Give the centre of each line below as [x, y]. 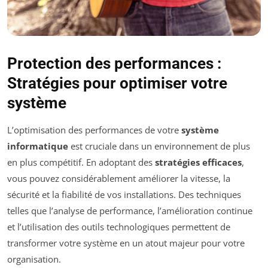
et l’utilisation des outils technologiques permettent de [119, 226]
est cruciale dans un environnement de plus [159, 146]
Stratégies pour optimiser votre [117, 83]
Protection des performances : [114, 63]
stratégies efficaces [198, 162]
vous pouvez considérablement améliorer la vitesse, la [119, 178]
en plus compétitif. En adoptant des [81, 162]
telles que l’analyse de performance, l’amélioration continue [130, 210]
